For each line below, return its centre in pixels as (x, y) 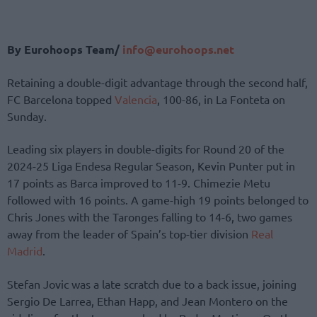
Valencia (136, 99)
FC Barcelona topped (61, 99)
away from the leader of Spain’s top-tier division (129, 234)
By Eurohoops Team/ (63, 49)
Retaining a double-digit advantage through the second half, (157, 82)
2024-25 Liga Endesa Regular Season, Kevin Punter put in (151, 166)
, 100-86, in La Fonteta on (221, 99)
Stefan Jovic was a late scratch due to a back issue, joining (152, 283)
